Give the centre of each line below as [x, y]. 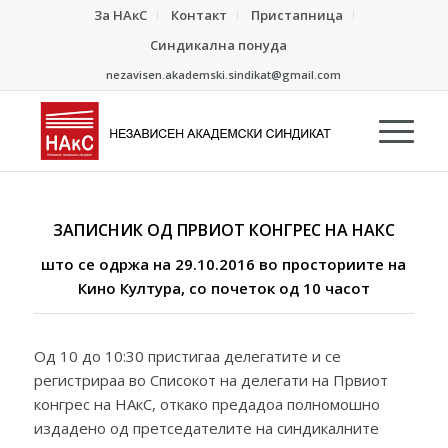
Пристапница [296, 15]
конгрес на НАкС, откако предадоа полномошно [206, 403]
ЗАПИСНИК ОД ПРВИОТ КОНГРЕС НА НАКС [223, 230]
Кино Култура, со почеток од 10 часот [223, 287]
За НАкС [120, 15]
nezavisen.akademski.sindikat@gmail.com [224, 74]
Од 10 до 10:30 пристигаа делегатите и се [187, 355]
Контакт [198, 15]
